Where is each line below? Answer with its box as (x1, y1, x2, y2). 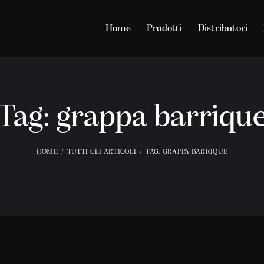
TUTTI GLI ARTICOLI (67, 147, 137, 156)
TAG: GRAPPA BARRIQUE (146, 147, 228, 156)
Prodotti (147, 23, 182, 34)
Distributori (197, 23, 248, 34)
